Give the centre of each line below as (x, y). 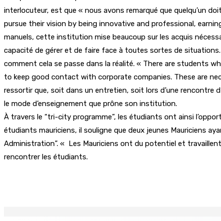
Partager (54, 181)
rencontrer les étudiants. (46, 157)
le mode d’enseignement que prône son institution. (91, 103)
